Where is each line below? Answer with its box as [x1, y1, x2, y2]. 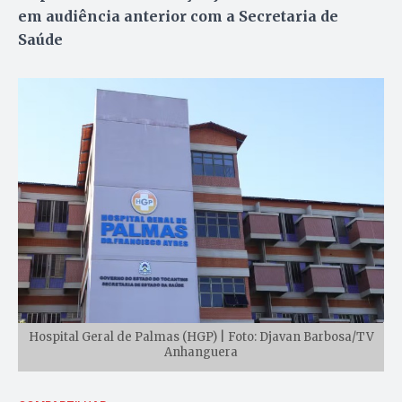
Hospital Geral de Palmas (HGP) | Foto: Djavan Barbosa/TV [28, 328, 374, 345]
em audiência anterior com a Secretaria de [18, 7, 338, 26]
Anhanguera [164, 344, 238, 360]
